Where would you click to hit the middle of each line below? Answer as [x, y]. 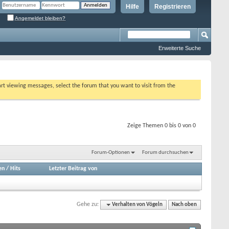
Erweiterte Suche [180, 48]
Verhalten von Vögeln [138, 204]
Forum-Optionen [110, 152]
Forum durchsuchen [165, 152]
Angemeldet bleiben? [40, 18]
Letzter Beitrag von [73, 168]
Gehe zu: [88, 204]
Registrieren [173, 7]
